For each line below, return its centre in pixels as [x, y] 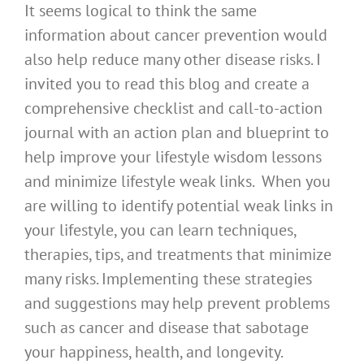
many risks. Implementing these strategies [168, 279]
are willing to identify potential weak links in [179, 206]
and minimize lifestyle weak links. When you [178, 182]
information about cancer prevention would [176, 35]
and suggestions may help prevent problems [177, 303]
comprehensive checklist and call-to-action [173, 108]
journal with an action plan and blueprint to [177, 133]
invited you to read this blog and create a [167, 84]
